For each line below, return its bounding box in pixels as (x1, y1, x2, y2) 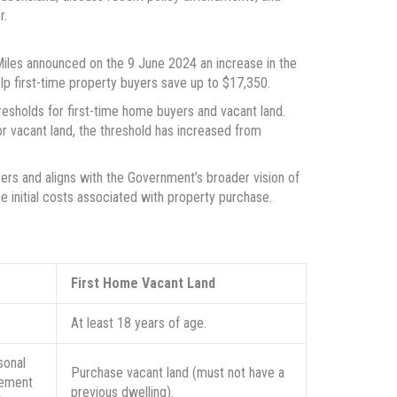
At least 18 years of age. (70, 315, 206, 332)
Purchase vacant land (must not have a (70, 364, 284, 382)
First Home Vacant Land (70, 275, 215, 292)
